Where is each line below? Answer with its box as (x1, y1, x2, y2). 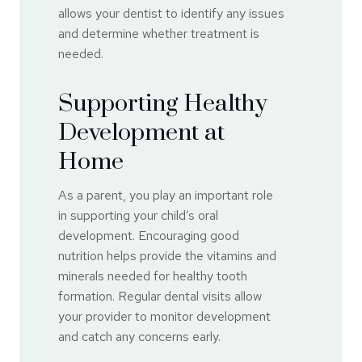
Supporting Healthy (58, 88, 267, 119)
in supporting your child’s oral (58, 206, 218, 224)
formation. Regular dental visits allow (58, 287, 262, 305)
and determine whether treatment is (58, 24, 259, 42)
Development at (58, 117, 225, 148)
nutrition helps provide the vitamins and (58, 246, 276, 264)
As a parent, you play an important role (58, 186, 273, 204)
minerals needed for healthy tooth (58, 267, 247, 284)
